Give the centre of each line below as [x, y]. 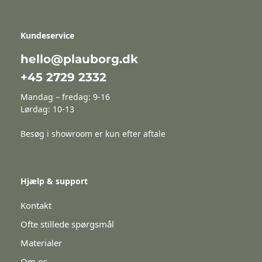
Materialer [41, 242]
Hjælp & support [54, 181]
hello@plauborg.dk [79, 59]
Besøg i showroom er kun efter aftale [93, 133]
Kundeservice [47, 35]
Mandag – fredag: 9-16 [65, 96]
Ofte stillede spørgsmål [67, 224]
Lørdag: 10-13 [47, 109]
